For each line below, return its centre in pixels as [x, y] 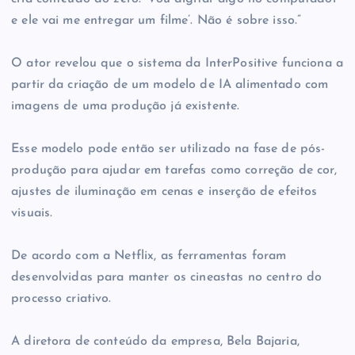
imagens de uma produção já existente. [126, 107]
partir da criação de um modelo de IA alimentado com [170, 85]
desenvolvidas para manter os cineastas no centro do [167, 278]
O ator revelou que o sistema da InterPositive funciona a [177, 64]
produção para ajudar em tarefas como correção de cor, [174, 171]
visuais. [32, 214]
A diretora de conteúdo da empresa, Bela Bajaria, [155, 342]
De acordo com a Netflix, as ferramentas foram [149, 256]
